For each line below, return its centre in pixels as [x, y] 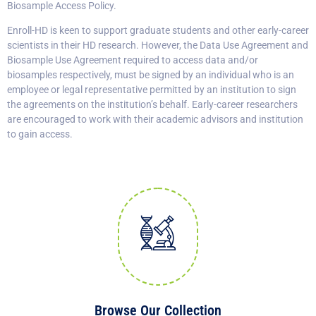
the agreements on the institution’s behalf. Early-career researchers [152, 105]
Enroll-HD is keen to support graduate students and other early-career [158, 31]
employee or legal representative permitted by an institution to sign [152, 90]
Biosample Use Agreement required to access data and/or [133, 60]
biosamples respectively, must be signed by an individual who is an [151, 75]
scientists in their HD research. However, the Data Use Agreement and [158, 45]
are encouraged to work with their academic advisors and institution [155, 120]
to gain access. [40, 134]
